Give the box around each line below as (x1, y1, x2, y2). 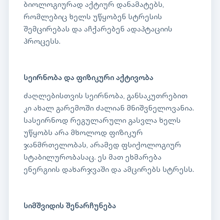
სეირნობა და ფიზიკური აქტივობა (24, 75, 153, 82)
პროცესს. (24, 38, 60, 46)
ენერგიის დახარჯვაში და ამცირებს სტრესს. (24, 166, 194, 174)
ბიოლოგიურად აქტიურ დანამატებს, (24, 1, 164, 9)
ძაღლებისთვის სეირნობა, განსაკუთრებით (24, 93, 188, 101)
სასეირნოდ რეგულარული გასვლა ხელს (24, 117, 181, 125)
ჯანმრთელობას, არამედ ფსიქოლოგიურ (24, 142, 181, 150)
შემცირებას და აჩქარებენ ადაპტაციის (24, 26, 172, 34)
